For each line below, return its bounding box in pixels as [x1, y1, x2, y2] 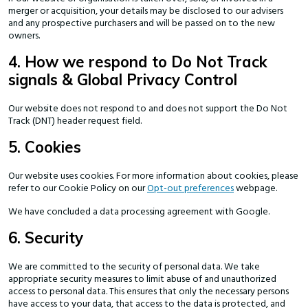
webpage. [234, 181, 279, 196]
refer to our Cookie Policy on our [8, 181, 147, 196]
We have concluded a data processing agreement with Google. [8, 205, 269, 219]
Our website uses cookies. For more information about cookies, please [8, 169, 298, 184]
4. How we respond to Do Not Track [8, 52, 267, 72]
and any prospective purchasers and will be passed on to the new [8, 16, 275, 31]
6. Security [8, 228, 83, 248]
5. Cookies [8, 137, 81, 157]
